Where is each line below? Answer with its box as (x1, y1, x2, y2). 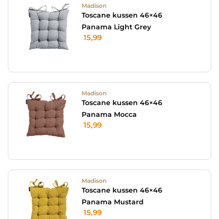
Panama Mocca (81, 110, 137, 119)
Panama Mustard (81, 197, 144, 207)
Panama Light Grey (81, 22, 151, 32)
